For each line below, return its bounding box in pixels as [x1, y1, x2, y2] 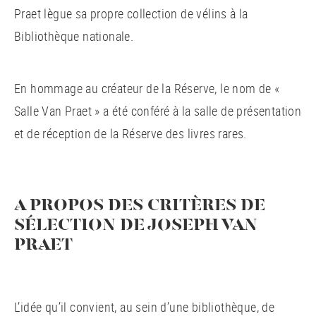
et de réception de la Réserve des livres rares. [14, 124, 250, 142]
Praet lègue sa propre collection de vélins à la [14, 4, 248, 22]
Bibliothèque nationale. [14, 27, 134, 44]
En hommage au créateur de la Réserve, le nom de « [14, 79, 280, 97]
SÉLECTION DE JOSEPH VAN [14, 217, 257, 234]
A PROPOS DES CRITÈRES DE [14, 197, 265, 214]
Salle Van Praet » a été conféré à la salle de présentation [14, 102, 302, 119]
